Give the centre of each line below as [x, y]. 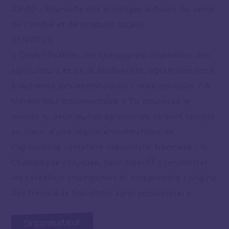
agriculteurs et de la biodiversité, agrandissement [113, 70]
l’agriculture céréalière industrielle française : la [110, 147]
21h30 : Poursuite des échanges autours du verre [113, 9]
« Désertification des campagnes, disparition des [111, 55]
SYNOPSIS [32, 40]
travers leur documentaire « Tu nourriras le [101, 101]
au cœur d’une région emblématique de [93, 132]
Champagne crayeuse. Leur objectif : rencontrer [110, 162]
